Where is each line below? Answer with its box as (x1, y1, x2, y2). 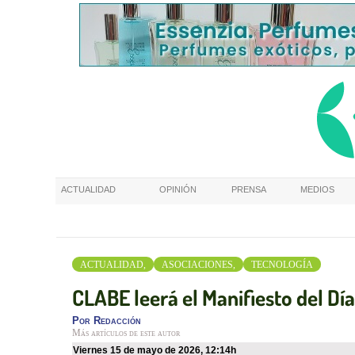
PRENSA (231, 185, 266, 194)
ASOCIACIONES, (162, 259, 235, 271)
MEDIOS (300, 185, 334, 194)
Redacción (94, 315, 141, 327)
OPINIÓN (159, 185, 197, 194)
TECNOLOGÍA (251, 259, 313, 271)
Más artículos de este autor (72, 328, 180, 338)
